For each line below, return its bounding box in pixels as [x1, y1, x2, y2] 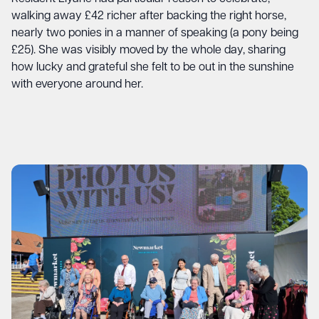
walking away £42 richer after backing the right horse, [11, 11, 286, 22]
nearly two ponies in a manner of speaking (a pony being [11, 28, 298, 39]
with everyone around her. [11, 79, 143, 90]
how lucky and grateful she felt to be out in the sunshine [11, 62, 294, 73]
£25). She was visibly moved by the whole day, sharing [11, 45, 286, 56]
